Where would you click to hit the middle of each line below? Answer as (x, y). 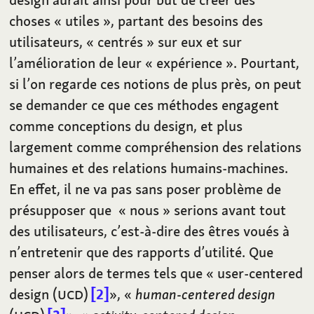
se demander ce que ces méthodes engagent (144, 105)
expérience (190, 63)
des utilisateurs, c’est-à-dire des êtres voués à (150, 231)
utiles (83, 21)
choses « (36, 21)
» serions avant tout (225, 210)
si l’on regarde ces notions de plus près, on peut (156, 84)
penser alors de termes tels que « (112, 273)
